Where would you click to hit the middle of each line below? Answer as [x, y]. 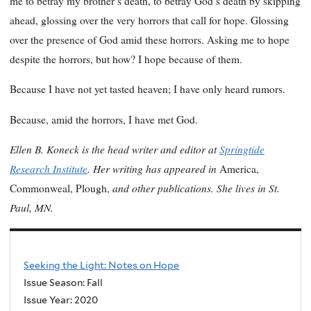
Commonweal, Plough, [60, 188]
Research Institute [49, 169]
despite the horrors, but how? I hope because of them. [126, 59]
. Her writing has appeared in [153, 169]
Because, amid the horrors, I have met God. [104, 119]
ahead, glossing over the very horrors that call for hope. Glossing [149, 20]
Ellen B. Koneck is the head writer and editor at [115, 149]
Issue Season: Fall [64, 282]
